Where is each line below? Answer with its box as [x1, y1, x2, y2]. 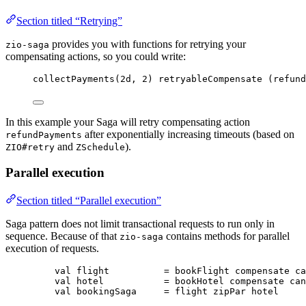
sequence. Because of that [5, 230, 120, 242]
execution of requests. [5, 242, 99, 255]
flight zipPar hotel [169, 286, 279, 297]
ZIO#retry [5, 141, 55, 152]
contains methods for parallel [163, 230, 290, 242]
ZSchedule [76, 141, 125, 152]
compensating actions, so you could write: [5, 50, 186, 62]
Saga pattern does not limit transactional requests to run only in [5, 218, 275, 230]
